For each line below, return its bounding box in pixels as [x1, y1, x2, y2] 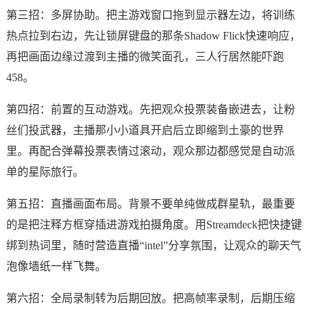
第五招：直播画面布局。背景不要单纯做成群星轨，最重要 [6, 198, 295, 210]
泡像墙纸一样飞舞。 [6, 260, 106, 272]
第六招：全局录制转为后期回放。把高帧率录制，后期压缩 [6, 292, 295, 304]
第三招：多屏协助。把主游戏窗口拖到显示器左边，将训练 [6, 9, 295, 21]
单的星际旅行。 [6, 166, 84, 178]
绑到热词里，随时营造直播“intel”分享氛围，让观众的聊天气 [6, 239, 301, 251]
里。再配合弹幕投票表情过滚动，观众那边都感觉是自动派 [6, 145, 295, 157]
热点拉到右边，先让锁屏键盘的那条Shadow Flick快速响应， [6, 30, 301, 42]
